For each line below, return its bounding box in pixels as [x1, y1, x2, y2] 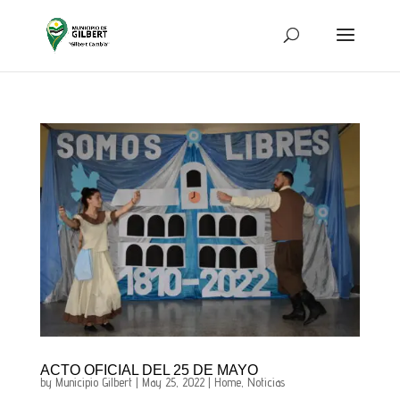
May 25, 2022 [141, 374, 204, 389]
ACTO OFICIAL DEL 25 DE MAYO [39, 362, 258, 378]
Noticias [246, 374, 285, 389]
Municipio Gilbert [54, 374, 132, 389]
